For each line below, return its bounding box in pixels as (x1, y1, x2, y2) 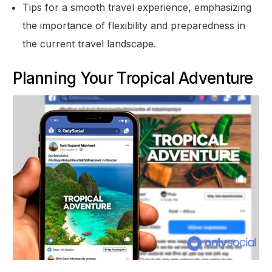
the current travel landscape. (22, 37, 157, 50)
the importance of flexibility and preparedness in (22, 19, 246, 32)
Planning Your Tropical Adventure (13, 68, 253, 87)
